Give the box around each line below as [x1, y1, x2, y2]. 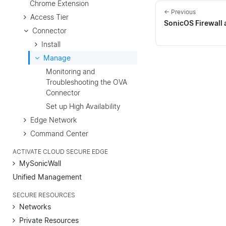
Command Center [30, 129, 88, 138]
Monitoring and [46, 67, 95, 76]
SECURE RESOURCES [13, 191, 75, 199]
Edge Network [30, 115, 77, 124]
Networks [19, 202, 51, 211]
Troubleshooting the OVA [46, 77, 127, 86]
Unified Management [13, 172, 82, 181]
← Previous [164, 8, 196, 16]
